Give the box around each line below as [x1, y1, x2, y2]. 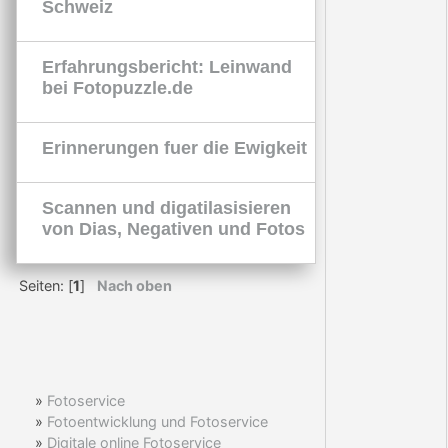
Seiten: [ [18, 277, 73, 295]
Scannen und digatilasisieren [42, 197, 291, 218]
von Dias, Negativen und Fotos [42, 218, 305, 239]
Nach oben [96, 277, 172, 295]
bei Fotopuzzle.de [42, 77, 193, 98]
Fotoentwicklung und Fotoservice [47, 412, 268, 430]
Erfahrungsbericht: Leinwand [42, 56, 292, 77]
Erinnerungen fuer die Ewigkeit [42, 137, 307, 158]
